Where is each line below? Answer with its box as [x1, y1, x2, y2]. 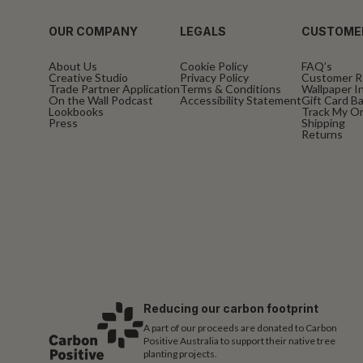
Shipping [301, 115, 345, 130]
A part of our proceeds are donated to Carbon [143, 321, 338, 334]
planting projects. [143, 347, 218, 360]
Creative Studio [49, 70, 128, 84]
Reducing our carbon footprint [143, 301, 319, 315]
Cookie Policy [180, 58, 248, 73]
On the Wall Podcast [49, 92, 153, 107]
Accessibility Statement [180, 92, 301, 107]
